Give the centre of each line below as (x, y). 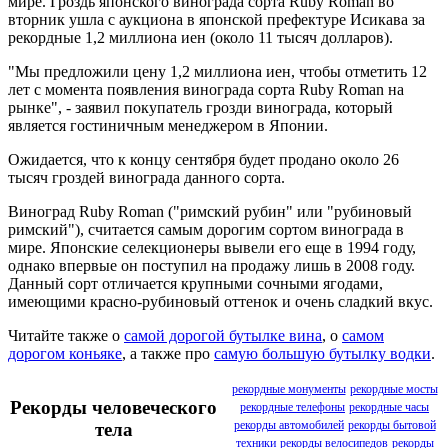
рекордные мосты (393, 388)
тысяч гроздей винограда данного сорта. (146, 177)
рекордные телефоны (292, 406)
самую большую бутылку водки (322, 353)
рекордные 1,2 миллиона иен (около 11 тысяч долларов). (200, 37)
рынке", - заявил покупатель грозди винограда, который (200, 107)
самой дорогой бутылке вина (223, 335)
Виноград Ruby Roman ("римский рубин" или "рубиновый (210, 211)
